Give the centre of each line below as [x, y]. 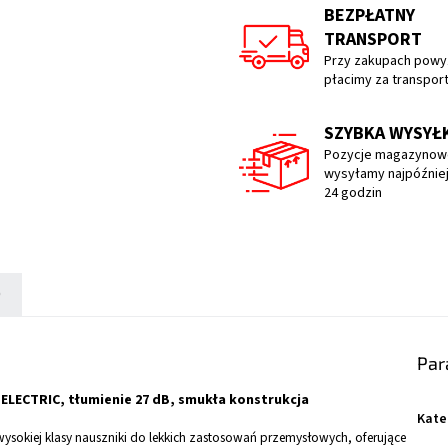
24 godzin [353, 193]
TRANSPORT [373, 40]
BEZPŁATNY [369, 16]
